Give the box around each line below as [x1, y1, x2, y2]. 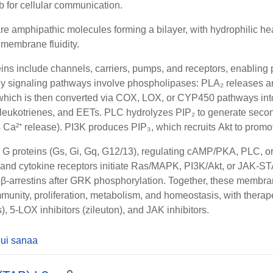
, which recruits [151, 122, 218, 132]
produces [86, 122, 131, 132]
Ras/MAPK [131, 161, 179, 171]
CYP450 [177, 93, 214, 103]
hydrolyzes [124, 107, 175, 118]
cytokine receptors [19, 161, 97, 171]
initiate [97, 161, 131, 171]
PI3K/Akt [184, 161, 222, 171]
